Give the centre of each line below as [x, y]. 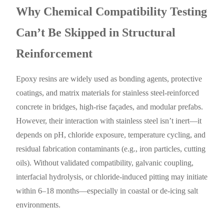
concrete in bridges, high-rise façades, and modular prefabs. [110, 107]
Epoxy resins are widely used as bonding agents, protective [109, 79]
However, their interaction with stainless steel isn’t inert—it [109, 121]
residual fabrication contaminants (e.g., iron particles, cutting [111, 149]
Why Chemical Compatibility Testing [112, 12]
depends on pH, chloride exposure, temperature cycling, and [111, 135]
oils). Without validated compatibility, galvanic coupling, [105, 163]
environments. [38, 205]
